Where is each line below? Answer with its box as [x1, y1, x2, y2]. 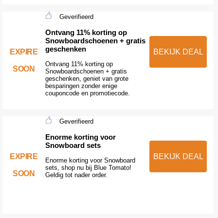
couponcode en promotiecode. [45, 89, 130, 97]
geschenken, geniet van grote [45, 74, 128, 82]
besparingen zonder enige [45, 82, 117, 90]
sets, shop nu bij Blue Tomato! [45, 163, 131, 171]
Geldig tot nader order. [45, 171, 108, 179]
